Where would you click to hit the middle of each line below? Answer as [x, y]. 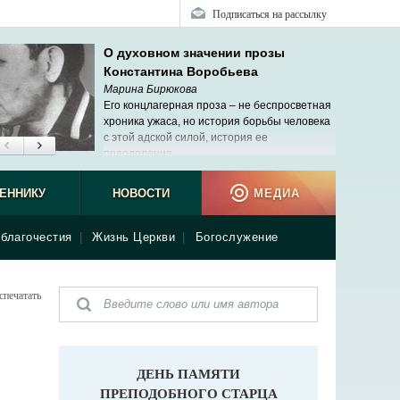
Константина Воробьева [181, 71]
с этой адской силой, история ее [186, 137]
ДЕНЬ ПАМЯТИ [188, 373]
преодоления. [139, 154]
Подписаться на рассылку [270, 13]
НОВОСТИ [141, 193]
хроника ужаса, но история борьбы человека [217, 121]
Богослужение [237, 237]
